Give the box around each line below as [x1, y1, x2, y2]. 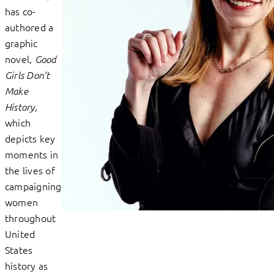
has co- [5, 4, 36, 18]
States [5, 243, 33, 257]
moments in [5, 147, 59, 161]
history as [5, 259, 48, 273]
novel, [5, 52, 35, 66]
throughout [5, 211, 56, 225]
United [5, 227, 35, 241]
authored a [5, 20, 54, 34]
